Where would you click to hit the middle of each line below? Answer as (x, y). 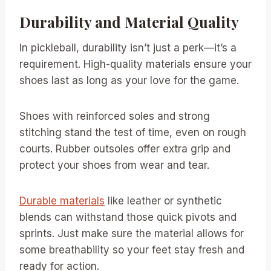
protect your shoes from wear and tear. (114, 165)
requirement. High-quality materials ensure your (135, 64)
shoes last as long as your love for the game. (129, 80)
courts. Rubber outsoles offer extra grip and (125, 149)
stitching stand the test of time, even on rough (133, 132)
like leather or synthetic (163, 201)
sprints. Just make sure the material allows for (132, 233)
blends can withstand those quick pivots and (128, 217)
